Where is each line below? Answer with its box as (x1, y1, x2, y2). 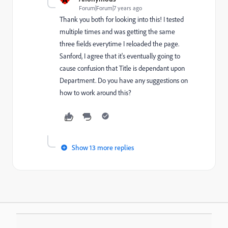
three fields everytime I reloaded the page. (60, 39, 179, 48)
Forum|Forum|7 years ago (79, 4, 142, 12)
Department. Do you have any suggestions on (60, 76, 188, 85)
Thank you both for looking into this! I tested (60, 15, 184, 24)
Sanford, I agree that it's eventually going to (60, 51, 180, 61)
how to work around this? (60, 88, 131, 97)
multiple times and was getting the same (60, 27, 175, 36)
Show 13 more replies (72, 143, 134, 152)
